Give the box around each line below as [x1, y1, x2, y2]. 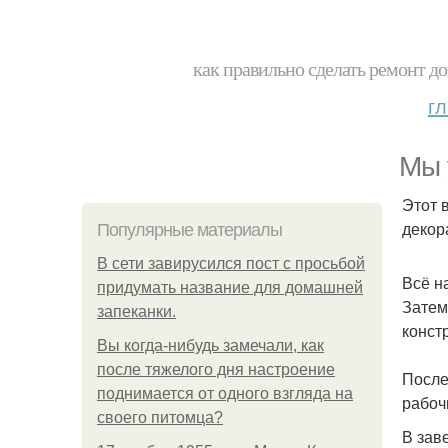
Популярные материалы [97, 220, 282, 240]
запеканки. [97, 303, 176, 320]
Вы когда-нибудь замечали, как [97, 337, 324, 354]
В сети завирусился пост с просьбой [97, 255, 365, 272]
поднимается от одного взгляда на [97, 385, 353, 402]
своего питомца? [97, 409, 223, 426]
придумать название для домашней [97, 279, 363, 296]
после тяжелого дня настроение [97, 361, 335, 378]
